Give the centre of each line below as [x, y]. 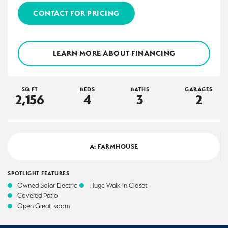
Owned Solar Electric [47, 185]
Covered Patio [38, 195]
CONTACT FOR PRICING [76, 13]
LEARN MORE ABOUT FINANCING [114, 53]
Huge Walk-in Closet [118, 185]
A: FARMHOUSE [114, 146]
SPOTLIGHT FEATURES [38, 173]
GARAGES [199, 89]
